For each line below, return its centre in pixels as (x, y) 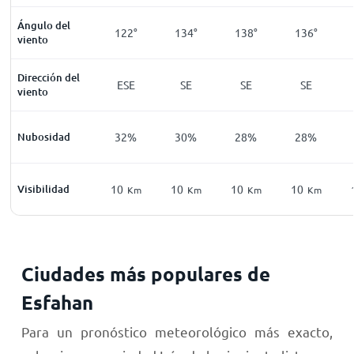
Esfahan (57, 302)
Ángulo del (44, 25)
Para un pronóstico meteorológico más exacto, (177, 331)
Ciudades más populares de (145, 273)
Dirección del (49, 77)
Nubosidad (44, 136)
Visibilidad (44, 188)
